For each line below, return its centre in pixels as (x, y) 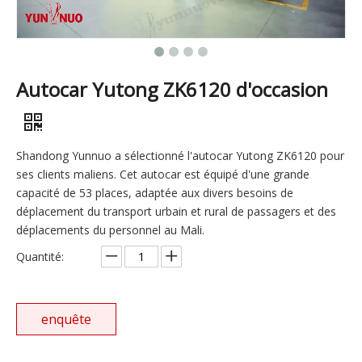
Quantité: (40, 257)
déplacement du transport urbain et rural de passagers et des (176, 212)
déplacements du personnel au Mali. (110, 230)
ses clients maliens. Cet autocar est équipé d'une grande (163, 175)
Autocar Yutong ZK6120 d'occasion (172, 90)
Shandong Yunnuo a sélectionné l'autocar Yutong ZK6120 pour (180, 156)
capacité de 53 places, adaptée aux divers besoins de (155, 193)
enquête (66, 320)
